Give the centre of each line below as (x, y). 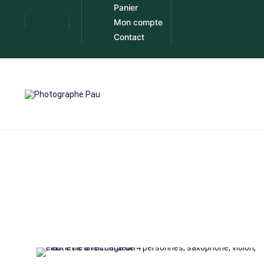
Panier (126, 7)
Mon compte (138, 22)
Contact (129, 37)
